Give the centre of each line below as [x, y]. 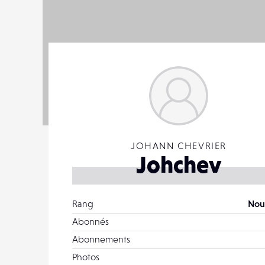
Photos [86, 257]
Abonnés [91, 221]
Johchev [179, 164]
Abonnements [101, 239]
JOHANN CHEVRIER [179, 146]
